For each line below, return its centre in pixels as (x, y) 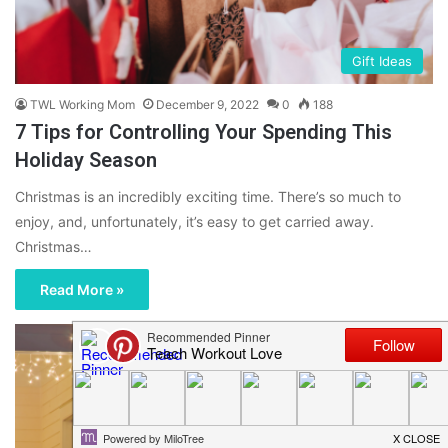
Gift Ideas (382, 61)
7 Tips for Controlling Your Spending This (203, 132)
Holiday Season (86, 160)
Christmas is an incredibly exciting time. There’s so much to (208, 197)
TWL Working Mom (82, 105)
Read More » (82, 290)
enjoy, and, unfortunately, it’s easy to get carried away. (194, 222)
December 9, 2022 (207, 105)
